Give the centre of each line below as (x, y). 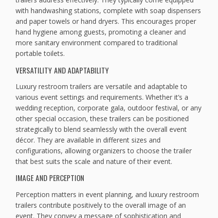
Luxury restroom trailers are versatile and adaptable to (102, 87)
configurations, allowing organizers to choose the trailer (104, 151)
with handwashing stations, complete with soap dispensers (109, 11)
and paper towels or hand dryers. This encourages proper (106, 21)
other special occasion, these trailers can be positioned (102, 119)
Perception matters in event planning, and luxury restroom (108, 194)
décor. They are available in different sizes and (88, 140)
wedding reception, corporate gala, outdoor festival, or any (109, 108)
